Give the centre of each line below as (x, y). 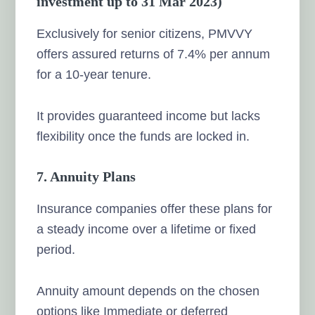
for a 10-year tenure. (94, 74)
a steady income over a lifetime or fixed (147, 229)
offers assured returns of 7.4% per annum (154, 54)
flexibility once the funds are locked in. (143, 136)
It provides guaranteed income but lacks (149, 116)
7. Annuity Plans (86, 176)
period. (56, 249)
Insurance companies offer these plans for (155, 208)
